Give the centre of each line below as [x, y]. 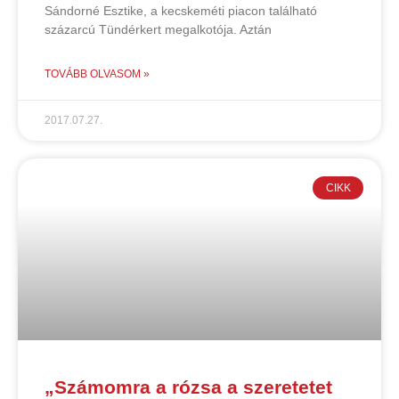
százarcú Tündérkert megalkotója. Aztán [158, 29]
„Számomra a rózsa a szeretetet [188, 387]
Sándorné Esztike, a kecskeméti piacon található [181, 10]
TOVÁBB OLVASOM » [97, 73]
